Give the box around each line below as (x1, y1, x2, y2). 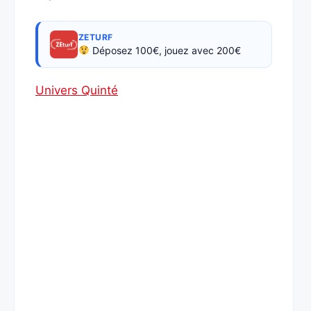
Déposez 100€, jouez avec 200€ (89, 44, 241, 56)
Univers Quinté (35, 83, 118, 97)
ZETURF (78, 31, 113, 42)
